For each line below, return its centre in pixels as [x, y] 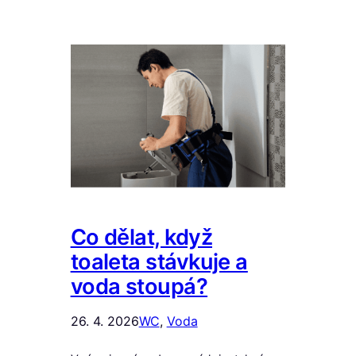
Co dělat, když [141, 238]
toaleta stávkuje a [159, 262]
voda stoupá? [139, 287]
